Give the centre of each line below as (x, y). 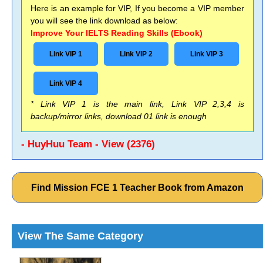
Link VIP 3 (207, 54)
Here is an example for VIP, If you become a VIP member (137, 8)
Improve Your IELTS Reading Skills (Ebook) (117, 33)
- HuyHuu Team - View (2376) (88, 144)
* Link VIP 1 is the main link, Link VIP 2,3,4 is (137, 104)
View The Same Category (80, 236)
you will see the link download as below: (104, 21)
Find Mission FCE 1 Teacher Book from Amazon (137, 188)
